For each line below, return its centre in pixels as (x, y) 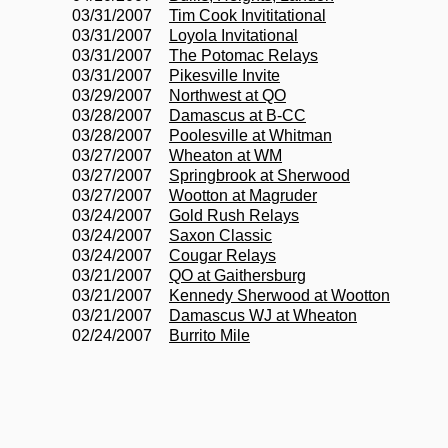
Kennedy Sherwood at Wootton (279, 295)
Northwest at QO (227, 95)
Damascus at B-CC (237, 115)
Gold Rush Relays (234, 215)
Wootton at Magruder (243, 195)
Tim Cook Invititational (247, 15)
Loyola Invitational (233, 35)
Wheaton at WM (225, 155)
